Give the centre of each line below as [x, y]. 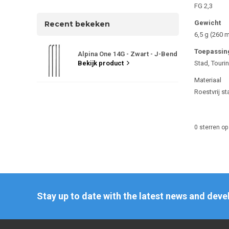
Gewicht [207, 22]
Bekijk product [101, 63]
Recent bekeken [77, 24]
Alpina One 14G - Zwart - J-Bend [128, 54]
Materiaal [208, 80]
